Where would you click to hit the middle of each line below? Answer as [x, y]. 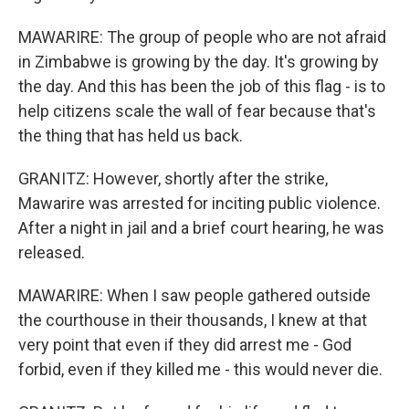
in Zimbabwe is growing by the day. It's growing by [199, 61]
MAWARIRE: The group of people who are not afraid [202, 37]
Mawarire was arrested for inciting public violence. [199, 203]
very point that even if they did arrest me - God [185, 344]
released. [52, 252]
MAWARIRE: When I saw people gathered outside [194, 295]
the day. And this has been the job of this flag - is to [202, 86]
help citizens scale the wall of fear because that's [197, 110]
